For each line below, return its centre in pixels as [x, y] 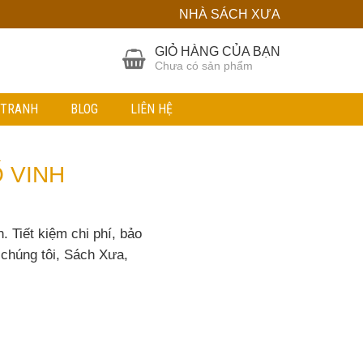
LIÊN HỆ [152, 109]
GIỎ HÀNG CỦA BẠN [218, 51]
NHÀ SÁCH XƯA [230, 14]
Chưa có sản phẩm [204, 66]
